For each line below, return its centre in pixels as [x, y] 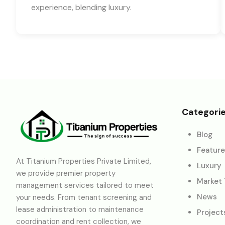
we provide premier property [66, 173]
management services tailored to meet [85, 185]
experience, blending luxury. [81, 7]
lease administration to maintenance [80, 209]
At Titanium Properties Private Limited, [84, 161]
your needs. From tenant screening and [84, 197]
